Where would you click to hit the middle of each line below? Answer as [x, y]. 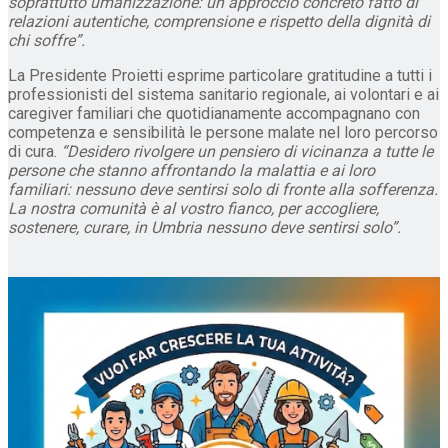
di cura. [32, 151]
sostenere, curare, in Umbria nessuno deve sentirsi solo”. [204, 227]
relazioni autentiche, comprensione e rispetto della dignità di [219, 21]
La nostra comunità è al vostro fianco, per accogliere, [193, 208]
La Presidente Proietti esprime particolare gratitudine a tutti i [220, 75]
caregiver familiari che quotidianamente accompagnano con [214, 113]
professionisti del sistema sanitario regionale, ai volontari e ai [223, 94]
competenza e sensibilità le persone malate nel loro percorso [223, 132]
